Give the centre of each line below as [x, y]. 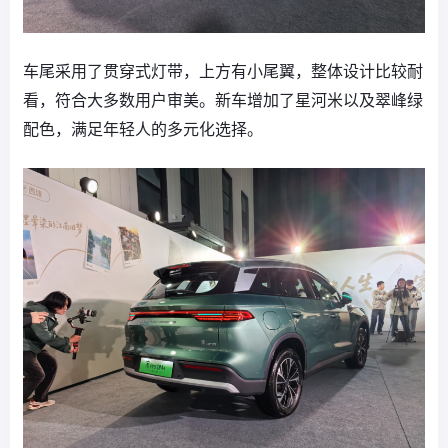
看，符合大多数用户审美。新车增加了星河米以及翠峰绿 [223, 100]
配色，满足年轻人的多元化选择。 [143, 129]
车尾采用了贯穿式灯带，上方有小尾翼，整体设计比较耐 [223, 71]
